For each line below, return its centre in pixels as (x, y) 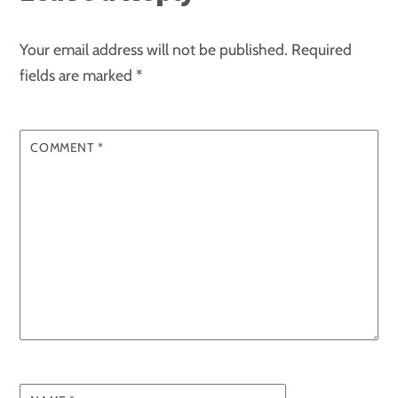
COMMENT (64, 147)
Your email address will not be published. (154, 50)
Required (322, 50)
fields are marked (78, 76)
